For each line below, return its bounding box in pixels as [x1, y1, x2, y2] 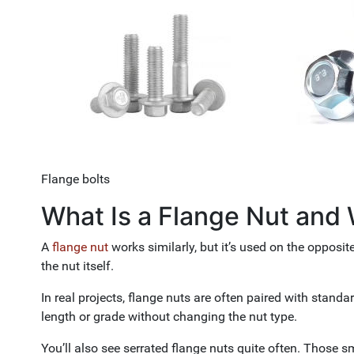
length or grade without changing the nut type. [41, 309, 297, 324]
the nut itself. [41, 258, 114, 273]
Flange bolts [41, 171, 110, 186]
